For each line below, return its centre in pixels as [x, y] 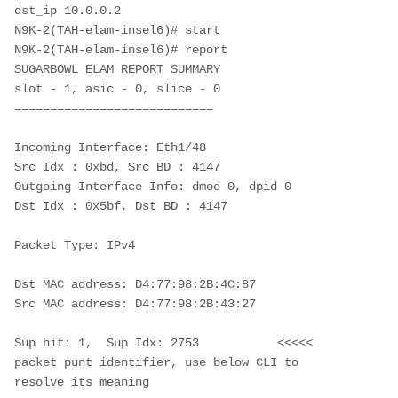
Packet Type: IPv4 [75, 245]
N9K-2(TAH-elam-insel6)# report [121, 49]
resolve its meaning [82, 382]
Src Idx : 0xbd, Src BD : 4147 [117, 167]
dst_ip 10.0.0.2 [68, 10]
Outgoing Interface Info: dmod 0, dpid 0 [153, 186]
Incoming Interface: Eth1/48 [110, 147]
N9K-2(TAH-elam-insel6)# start [117, 30]
